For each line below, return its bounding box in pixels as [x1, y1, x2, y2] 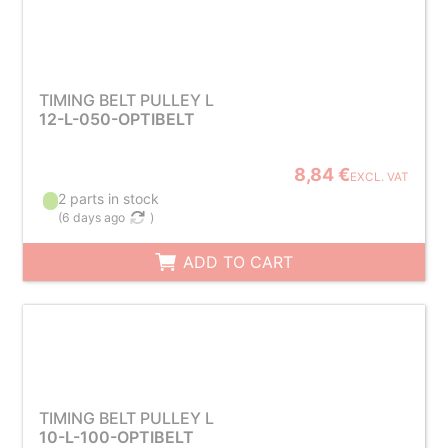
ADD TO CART [178, 252, 294, 272]
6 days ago [62, 210, 126, 225]
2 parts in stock [58, 190, 160, 207]
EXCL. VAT [350, 170, 410, 184]
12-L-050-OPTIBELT [38, 109, 195, 129]
